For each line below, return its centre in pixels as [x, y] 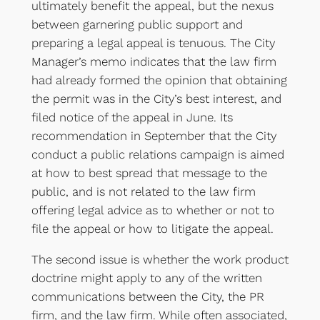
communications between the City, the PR [147, 296]
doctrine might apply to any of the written [146, 277]
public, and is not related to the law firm [143, 191]
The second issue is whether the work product [160, 259]
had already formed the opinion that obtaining [159, 80]
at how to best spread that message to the [149, 172]
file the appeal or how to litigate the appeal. [152, 228]
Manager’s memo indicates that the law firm [154, 61]
